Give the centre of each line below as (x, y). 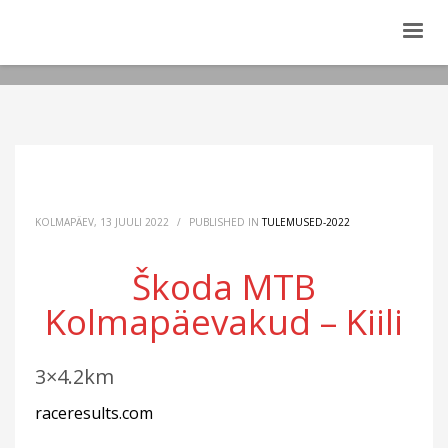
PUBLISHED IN (225, 222)
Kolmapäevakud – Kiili (224, 321)
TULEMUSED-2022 (306, 222)
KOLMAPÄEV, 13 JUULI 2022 (102, 222)
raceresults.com (94, 413)
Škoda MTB (224, 286)
